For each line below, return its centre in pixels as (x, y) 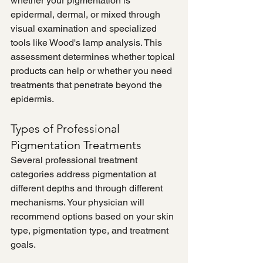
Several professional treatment (75, 160)
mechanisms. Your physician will (79, 203)
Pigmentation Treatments (76, 145)
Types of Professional (67, 129)
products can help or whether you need (92, 71)
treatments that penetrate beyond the (87, 85)
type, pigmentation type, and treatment (91, 231)
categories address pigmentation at (85, 174)
